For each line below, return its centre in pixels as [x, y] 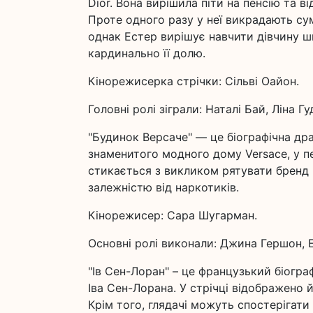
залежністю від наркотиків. [163, 187]
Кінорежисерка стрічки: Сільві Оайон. [194, 81]
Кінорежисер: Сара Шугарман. [173, 215]
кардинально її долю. [147, 53]
